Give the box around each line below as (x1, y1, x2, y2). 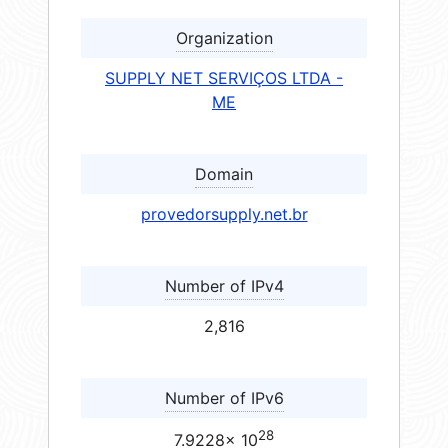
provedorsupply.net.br (140, 204, 308, 225)
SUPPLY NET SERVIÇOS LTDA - (105, 68, 343, 89)
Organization (175, 28, 273, 49)
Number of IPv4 (164, 276, 284, 297)
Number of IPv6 (164, 388, 284, 409)
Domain (195, 164, 253, 185)
